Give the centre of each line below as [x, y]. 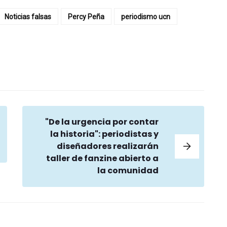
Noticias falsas [28, 17]
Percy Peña [86, 17]
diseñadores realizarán [108, 146]
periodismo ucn [146, 17]
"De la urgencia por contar [102, 122]
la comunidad [128, 171]
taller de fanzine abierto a [103, 159]
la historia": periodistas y [105, 134]
